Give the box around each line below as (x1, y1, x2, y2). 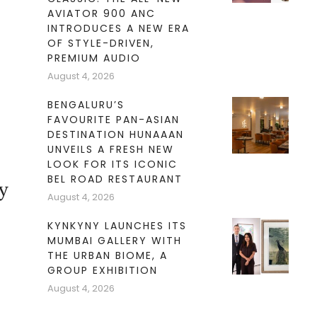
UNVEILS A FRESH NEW (47, 142, 174, 157)
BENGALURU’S (47, 98, 125, 113)
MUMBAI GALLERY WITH (47, 234, 182, 248)
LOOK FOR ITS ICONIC (47, 157, 178, 172)
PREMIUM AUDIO (47, 51, 141, 66)
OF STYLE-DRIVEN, (47, 36, 154, 51)
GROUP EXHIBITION (47, 263, 158, 278)
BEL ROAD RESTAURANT (47, 172, 183, 187)
